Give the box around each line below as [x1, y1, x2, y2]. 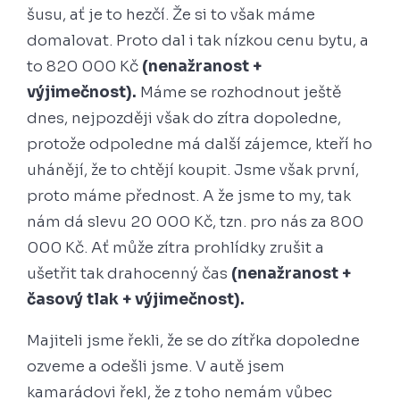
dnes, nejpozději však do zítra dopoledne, [27, 108, 341, 128]
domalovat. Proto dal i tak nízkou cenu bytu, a [27, 30, 369, 50]
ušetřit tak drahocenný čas [27, 263, 231, 283]
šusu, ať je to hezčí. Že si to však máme [27, 4, 315, 24]
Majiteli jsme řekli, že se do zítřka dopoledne [27, 330, 360, 350]
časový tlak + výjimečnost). [27, 289, 248, 309]
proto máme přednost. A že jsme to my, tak [27, 186, 351, 205]
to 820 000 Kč [27, 56, 142, 76]
